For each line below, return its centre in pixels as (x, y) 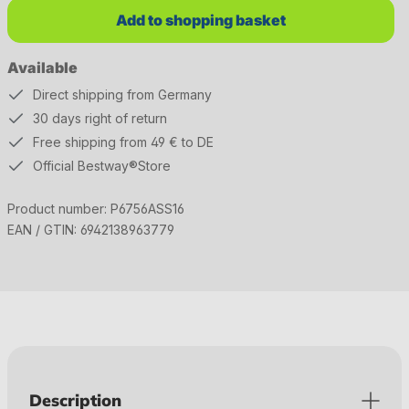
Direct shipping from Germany (122, 94)
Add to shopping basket (201, 20)
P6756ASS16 (147, 209)
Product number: (59, 209)
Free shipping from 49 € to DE (123, 142)
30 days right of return (100, 118)
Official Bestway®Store (102, 166)
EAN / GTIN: (44, 230)
